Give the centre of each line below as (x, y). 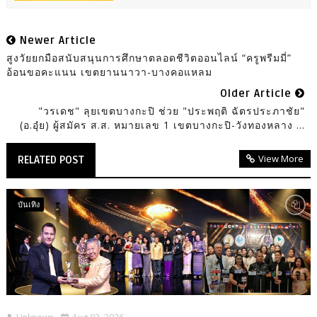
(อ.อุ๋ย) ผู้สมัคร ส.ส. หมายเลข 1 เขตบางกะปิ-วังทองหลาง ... (163, 125)
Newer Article (56, 41)
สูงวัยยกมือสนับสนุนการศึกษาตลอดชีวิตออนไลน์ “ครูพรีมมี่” (149, 58)
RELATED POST (51, 160)
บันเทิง (28, 204)
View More (281, 159)
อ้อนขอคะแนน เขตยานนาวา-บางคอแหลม (109, 72)
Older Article (258, 94)
